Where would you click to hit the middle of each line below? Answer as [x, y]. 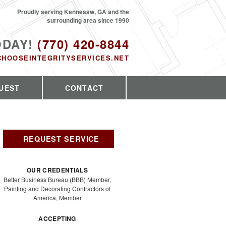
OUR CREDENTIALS [57, 170]
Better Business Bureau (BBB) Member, [57, 180]
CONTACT [84, 88]
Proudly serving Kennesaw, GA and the [73, 12]
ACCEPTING [57, 219]
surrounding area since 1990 [88, 20]
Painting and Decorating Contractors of [57, 189]
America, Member [57, 198]
